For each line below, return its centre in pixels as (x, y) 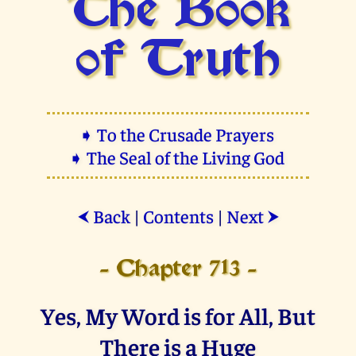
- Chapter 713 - (178, 269)
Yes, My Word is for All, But (178, 315)
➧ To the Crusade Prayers (178, 133)
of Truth (178, 62)
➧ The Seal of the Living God (178, 157)
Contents (178, 215)
